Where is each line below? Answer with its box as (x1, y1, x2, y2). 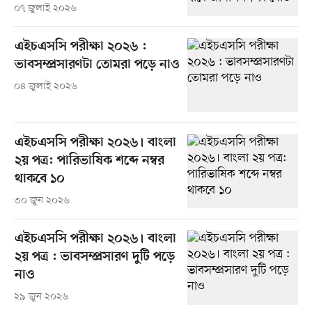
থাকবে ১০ (14, 171, 65, 188)
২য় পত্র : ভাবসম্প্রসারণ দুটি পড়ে (14, 249, 175, 266)
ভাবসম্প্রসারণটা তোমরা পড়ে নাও (14, 57, 179, 74)
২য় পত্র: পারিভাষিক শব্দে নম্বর (14, 153, 164, 170)
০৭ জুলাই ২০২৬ (13, 2, 77, 16)
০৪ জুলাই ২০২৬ (13, 80, 77, 94)
